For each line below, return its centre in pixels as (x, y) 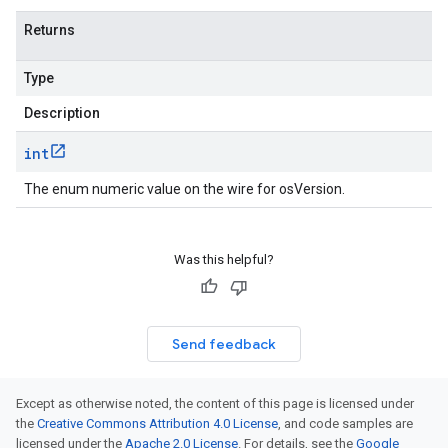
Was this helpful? (224, 259)
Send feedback (224, 344)
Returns (49, 30)
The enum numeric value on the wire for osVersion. (184, 189)
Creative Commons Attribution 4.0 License (157, 423)
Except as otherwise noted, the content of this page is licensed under (215, 403)
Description (62, 113)
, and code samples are (345, 423)
